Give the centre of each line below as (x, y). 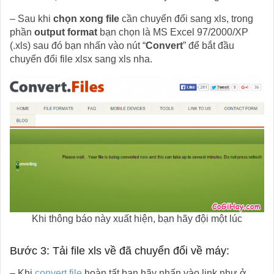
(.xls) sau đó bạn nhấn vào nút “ (78, 45)
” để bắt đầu (209, 45)
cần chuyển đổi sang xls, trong (186, 18)
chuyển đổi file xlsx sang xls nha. (81, 59)
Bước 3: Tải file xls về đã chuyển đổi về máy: (120, 250)
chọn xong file (86, 18)
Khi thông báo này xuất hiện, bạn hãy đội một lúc (137, 218)
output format (66, 32)
